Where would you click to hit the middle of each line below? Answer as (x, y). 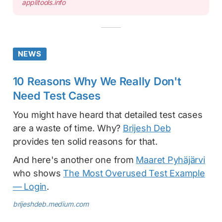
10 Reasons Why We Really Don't (97, 81)
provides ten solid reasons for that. (85, 141)
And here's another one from (74, 160)
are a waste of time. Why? (68, 128)
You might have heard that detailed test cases (108, 114)
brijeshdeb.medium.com (51, 204)
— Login (30, 186)
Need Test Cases (56, 95)
